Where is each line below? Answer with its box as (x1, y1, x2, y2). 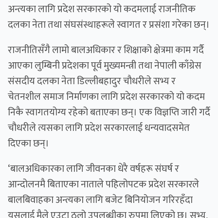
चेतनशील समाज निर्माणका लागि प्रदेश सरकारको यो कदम (8, 89, 205, 106)
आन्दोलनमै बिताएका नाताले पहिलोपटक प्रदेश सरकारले (8, 176, 199, 193)
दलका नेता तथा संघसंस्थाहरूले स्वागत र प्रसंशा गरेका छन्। (8, 17, 210, 34)
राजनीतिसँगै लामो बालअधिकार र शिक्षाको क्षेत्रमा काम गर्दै (8, 42, 204, 59)
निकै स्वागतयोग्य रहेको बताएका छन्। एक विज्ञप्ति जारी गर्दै (8, 104, 210, 121)
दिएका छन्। (8, 135, 49, 152)
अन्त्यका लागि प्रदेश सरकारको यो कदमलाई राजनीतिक (8, 1, 196, 18)
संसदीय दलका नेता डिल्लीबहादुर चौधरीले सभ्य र (8, 73, 176, 90)
